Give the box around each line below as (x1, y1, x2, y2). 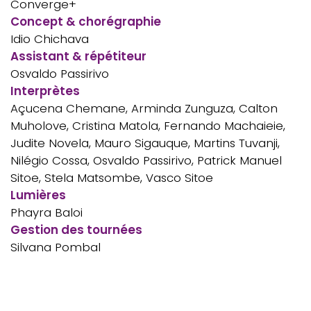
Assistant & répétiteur (10, 47, 146, 65)
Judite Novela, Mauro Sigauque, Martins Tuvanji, (10, 134, 280, 151)
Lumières (10, 186, 66, 203)
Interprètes (10, 82, 80, 99)
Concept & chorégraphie (10, 12, 161, 30)
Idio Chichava (10, 30, 89, 47)
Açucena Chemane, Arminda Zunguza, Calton (10, 99, 278, 117)
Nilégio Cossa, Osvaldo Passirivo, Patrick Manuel (10, 151, 282, 169)
